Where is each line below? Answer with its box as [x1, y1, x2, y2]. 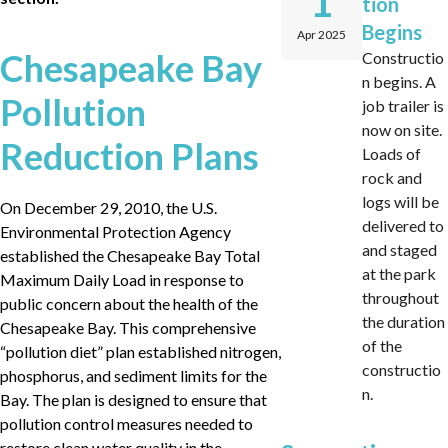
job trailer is [362, 96, 445, 115]
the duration [362, 312, 446, 331]
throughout [362, 288, 440, 307]
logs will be [362, 192, 440, 211]
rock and [362, 168, 423, 187]
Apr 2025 [297, 27, 347, 42]
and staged [362, 240, 438, 259]
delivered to [362, 216, 445, 235]
